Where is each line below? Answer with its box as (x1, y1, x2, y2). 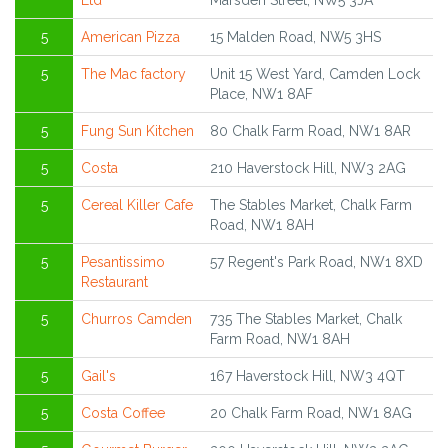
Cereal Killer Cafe (81, 197, 193, 214)
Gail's (81, 368, 116, 385)
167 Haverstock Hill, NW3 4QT (210, 368, 405, 385)
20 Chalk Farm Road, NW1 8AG (210, 405, 412, 422)
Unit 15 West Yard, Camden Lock (210, 66, 420, 83)
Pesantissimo (81, 254, 165, 271)
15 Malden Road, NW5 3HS (210, 29, 381, 46)
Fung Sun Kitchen (81, 123, 194, 140)
